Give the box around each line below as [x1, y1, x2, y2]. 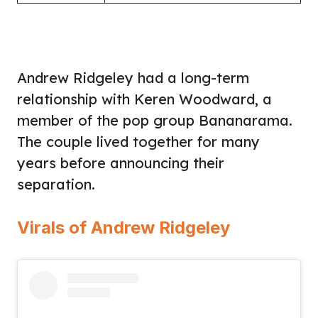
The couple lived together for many [17, 132, 260, 150]
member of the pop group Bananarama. [17, 111, 292, 129]
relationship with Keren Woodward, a [17, 89, 272, 108]
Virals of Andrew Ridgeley [17, 216, 230, 238]
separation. [17, 175, 95, 193]
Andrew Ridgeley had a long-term [17, 68, 249, 87]
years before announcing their [17, 153, 224, 172]
